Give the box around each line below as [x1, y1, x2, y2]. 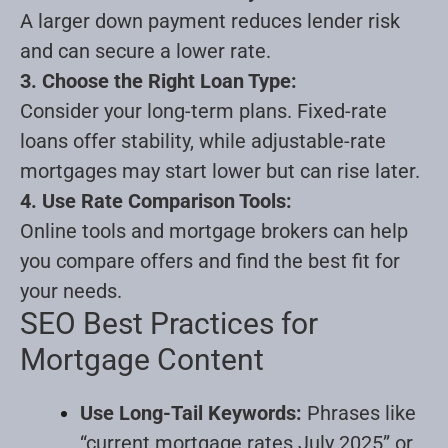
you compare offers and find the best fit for [20, 248, 400, 273]
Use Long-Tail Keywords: [80, 400, 302, 425]
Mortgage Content [20, 341, 264, 377]
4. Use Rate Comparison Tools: [20, 188, 292, 213]
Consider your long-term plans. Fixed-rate [20, 98, 387, 123]
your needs [20, 278, 117, 303]
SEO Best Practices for [20, 305, 318, 341]
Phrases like [302, 400, 416, 425]
